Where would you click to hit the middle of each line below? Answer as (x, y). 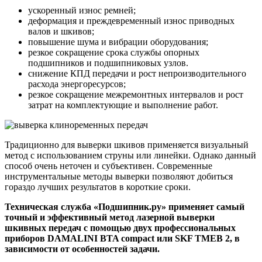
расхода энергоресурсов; (77, 84)
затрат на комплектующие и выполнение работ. (123, 105)
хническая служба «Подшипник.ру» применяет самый (130, 207)
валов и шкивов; (61, 32)
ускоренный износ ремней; (82, 11)
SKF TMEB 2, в (207, 239)
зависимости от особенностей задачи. (82, 249)
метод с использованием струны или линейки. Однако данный (130, 156)
